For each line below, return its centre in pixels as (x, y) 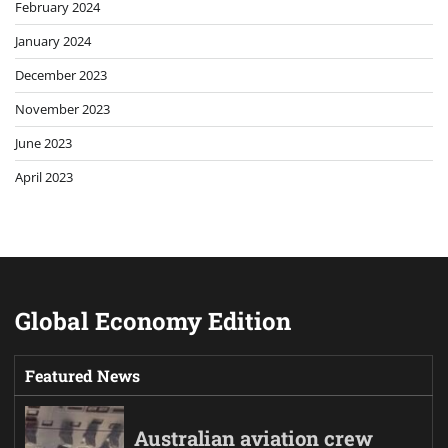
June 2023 (43, 142)
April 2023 (44, 176)
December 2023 (61, 74)
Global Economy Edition (153, 320)
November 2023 (62, 108)
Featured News (82, 375)
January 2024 (53, 40)
